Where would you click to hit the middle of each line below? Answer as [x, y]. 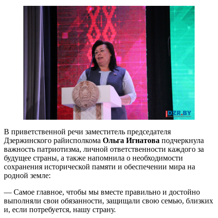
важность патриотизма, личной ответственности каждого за [104, 149]
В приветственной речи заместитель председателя [87, 132]
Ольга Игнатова [131, 141]
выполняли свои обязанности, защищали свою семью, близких [109, 201]
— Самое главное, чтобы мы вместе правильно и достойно [102, 192]
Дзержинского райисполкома [53, 141]
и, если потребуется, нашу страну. [60, 210]
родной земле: [27, 176]
